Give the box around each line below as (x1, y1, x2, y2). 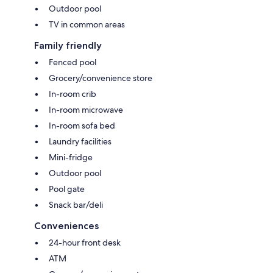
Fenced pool (49, 56, 96, 68)
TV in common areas (49, 18, 125, 30)
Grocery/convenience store (49, 72, 152, 83)
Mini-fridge (49, 151, 93, 163)
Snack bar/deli (49, 199, 103, 210)
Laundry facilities (49, 135, 112, 147)
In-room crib (49, 88, 96, 99)
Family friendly (34, 39, 102, 51)
